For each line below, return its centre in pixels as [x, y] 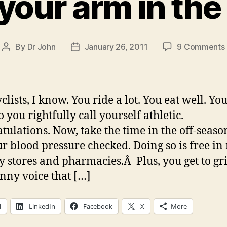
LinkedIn [42, 206]
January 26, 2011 [116, 46]
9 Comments [201, 46]
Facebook [98, 206]
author [18, 60]
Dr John [41, 46]
